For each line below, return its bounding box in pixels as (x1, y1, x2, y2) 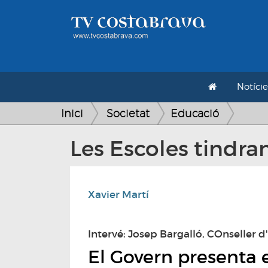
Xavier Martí (88, 188, 149, 201)
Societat (106, 107, 150, 120)
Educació (170, 107, 219, 120)
